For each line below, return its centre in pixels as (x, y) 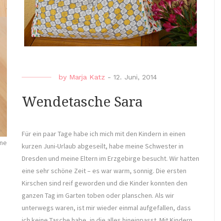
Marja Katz (87, 77)
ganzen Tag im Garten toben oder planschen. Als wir (98, 195)
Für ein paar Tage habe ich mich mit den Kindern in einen (104, 133)
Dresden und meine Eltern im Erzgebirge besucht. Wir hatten (110, 158)
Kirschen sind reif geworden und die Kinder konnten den (105, 183)
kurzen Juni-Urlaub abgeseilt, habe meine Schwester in (103, 146)
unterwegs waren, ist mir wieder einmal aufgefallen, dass (106, 207)
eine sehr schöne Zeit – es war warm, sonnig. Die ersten (104, 170)
